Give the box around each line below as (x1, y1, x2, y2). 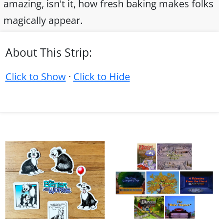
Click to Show (5, 69, 66, 83)
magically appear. (3, 13, 83, 27)
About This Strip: (5, 44, 92, 60)
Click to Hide (73, 69, 130, 83)
